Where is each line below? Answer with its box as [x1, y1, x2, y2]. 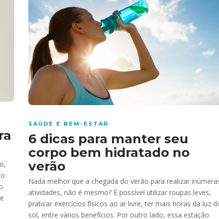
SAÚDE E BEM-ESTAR [28, 120, 109, 127]
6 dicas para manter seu [28, 131, 188, 147]
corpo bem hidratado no [28, 144, 190, 160]
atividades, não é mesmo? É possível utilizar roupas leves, [28, 187, 211, 197]
